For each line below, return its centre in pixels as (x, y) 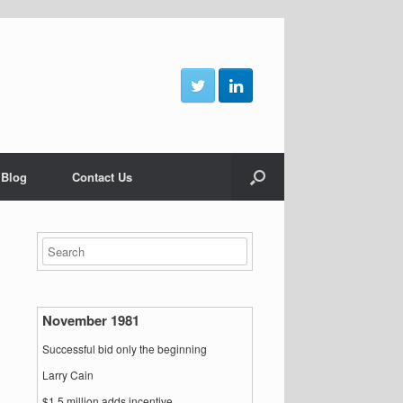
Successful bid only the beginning (125, 349)
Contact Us (102, 177)
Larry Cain (68, 375)
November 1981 (91, 320)
